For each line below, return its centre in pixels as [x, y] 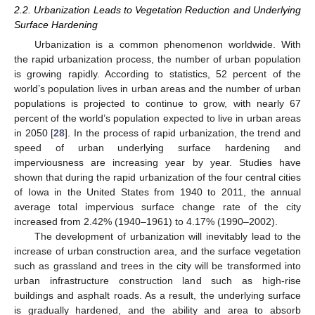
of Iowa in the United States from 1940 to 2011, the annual [157, 192]
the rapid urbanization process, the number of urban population [157, 59]
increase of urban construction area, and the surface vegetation [157, 251]
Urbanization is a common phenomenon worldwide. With [167, 45]
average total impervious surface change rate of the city [157, 207]
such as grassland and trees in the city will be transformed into [157, 266]
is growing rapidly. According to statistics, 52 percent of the [157, 74]
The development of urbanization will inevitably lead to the [167, 237]
